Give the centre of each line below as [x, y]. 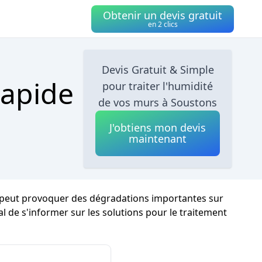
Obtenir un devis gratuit [163, 15]
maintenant [158, 139]
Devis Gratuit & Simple [158, 70]
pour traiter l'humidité [158, 86]
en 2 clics [163, 24]
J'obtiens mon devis [158, 127]
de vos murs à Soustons [158, 102]
